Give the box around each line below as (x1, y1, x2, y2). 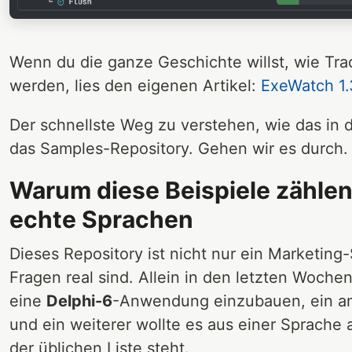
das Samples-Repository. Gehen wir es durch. (9, 138, 348, 158)
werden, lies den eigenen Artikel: (9, 75, 261, 95)
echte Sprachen (9, 204, 193, 233)
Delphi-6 (46, 291, 112, 310)
